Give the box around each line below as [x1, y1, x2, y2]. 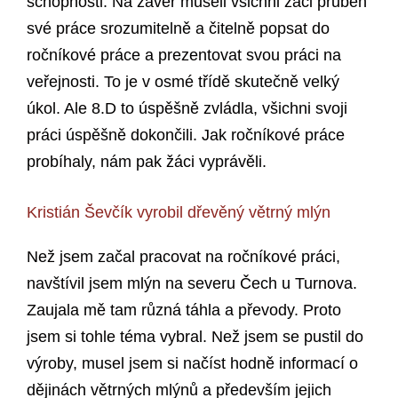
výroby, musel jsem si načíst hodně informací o [27, 354, 358, 373]
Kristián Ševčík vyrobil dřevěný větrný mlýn [27, 203, 330, 222]
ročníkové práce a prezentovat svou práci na [27, 46, 341, 65]
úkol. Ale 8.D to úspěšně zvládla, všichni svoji [27, 99, 347, 118]
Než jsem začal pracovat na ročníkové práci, [27, 248, 340, 267]
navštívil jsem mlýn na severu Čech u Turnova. [27, 275, 357, 293]
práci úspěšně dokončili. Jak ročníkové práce [27, 126, 345, 145]
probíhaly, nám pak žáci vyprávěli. [27, 153, 267, 171]
